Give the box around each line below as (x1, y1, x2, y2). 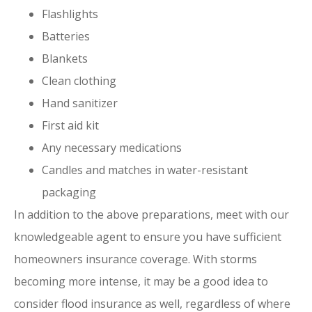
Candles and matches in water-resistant (42, 162, 248, 178)
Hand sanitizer (42, 95, 118, 111)
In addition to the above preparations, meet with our (14, 206, 289, 222)
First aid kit (42, 117, 99, 133)
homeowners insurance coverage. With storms (14, 251, 257, 267)
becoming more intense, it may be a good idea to (14, 273, 268, 289)
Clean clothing (42, 72, 116, 88)
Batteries (42, 28, 90, 44)
